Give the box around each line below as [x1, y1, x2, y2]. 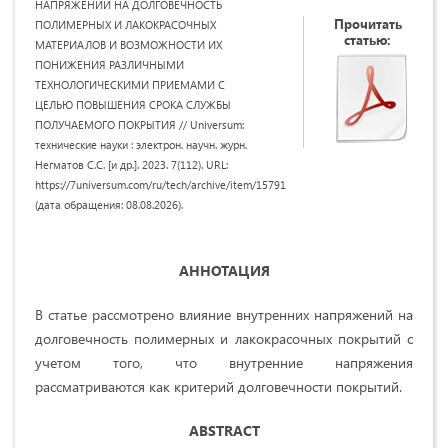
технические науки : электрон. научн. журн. [35, 137, 247, 153]
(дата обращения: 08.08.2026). [35, 197, 183, 213]
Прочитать [333, 15, 402, 33]
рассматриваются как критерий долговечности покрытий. [35, 377, 402, 397]
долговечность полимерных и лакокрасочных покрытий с [35, 329, 413, 349]
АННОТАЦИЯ [178, 261, 270, 281]
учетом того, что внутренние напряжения [35, 353, 413, 373]
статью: [344, 31, 391, 49]
